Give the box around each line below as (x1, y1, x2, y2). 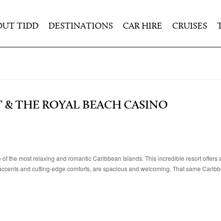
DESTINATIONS (48, 22, 113, 31)
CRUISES (172, 22, 207, 31)
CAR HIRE (123, 22, 162, 31)
